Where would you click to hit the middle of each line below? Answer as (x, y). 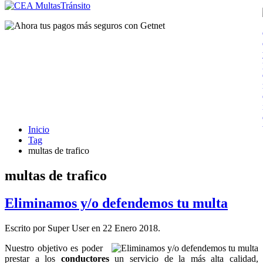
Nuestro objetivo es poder (54, 248)
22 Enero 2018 (130, 228)
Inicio (39, 129)
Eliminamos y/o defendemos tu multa (116, 203)
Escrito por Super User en (54, 228)
